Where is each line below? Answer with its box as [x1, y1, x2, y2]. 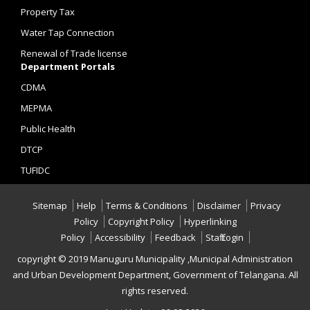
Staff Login [205, 231, 244, 244]
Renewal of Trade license [21, 47, 127, 60]
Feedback [154, 231, 196, 244]
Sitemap [33, 199, 67, 212]
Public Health [21, 122, 75, 135]
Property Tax [21, 6, 75, 18]
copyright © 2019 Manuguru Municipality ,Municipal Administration [17, 253, 293, 265]
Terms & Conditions [106, 199, 188, 212]
